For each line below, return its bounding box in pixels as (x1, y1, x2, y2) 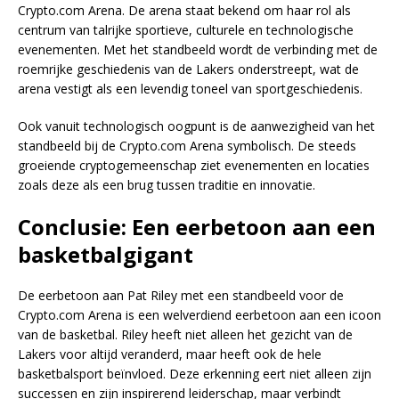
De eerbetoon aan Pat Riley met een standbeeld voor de (18, 287, 344, 304)
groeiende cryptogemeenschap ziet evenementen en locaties (18, 157, 370, 174)
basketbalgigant (18, 240, 193, 269)
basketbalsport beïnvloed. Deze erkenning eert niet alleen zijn (18, 365, 371, 382)
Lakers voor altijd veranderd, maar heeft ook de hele (18, 346, 322, 362)
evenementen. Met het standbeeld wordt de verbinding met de (18, 41, 378, 58)
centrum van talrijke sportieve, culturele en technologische (18, 21, 354, 38)
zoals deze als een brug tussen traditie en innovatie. (18, 176, 315, 193)
